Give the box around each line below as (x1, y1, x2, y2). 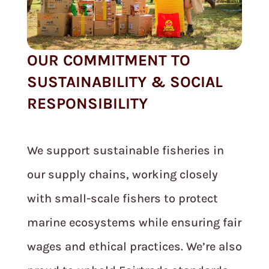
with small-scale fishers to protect (26, 192, 218, 206)
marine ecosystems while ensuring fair (26, 216, 241, 230)
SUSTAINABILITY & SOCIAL (26, 73, 223, 92)
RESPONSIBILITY (26, 94, 148, 113)
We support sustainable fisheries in (26, 144, 224, 158)
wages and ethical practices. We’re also (26, 240, 242, 254)
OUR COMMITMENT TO (26, 51, 190, 70)
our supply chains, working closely (26, 168, 218, 182)
